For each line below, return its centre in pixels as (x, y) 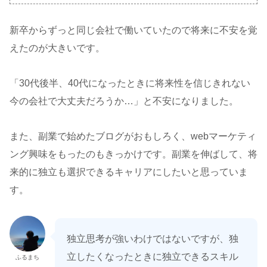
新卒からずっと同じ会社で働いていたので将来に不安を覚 (133, 30)
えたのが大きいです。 (57, 48)
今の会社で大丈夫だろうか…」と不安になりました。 (124, 101)
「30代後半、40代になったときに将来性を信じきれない (130, 83)
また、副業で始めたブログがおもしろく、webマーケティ (133, 136)
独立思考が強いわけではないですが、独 (153, 239)
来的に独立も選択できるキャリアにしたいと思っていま (129, 172)
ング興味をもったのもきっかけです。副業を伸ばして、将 (133, 154)
